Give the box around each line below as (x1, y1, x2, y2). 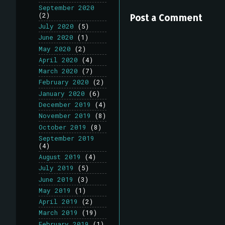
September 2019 (39, 134, 94, 142)
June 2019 (39, 175, 73, 183)
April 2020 (39, 55, 78, 64)
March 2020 (39, 67, 78, 75)
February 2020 (39, 78, 89, 86)
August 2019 (39, 153, 81, 161)
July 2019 (39, 164, 74, 172)
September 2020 (39, 3, 94, 12)
